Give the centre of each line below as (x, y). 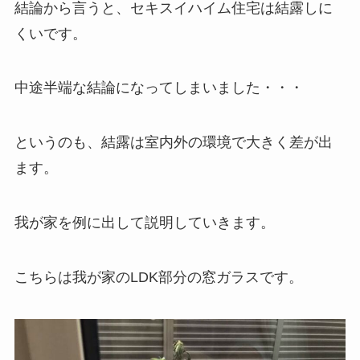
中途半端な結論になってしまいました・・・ (159, 88)
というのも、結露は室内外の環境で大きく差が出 (173, 143)
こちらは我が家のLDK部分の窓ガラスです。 (158, 277)
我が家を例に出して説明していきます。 (144, 223)
